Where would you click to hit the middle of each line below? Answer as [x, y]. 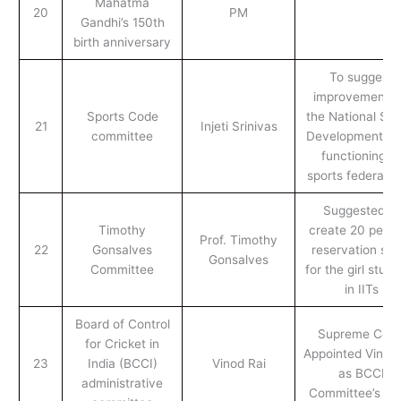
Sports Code [122, 116]
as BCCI [361, 373]
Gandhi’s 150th [122, 22]
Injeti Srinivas [239, 126]
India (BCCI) [122, 363]
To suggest [361, 77]
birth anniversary [122, 42]
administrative [122, 383]
